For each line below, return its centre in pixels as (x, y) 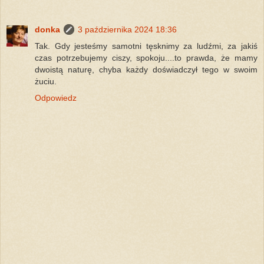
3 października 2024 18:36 (127, 30)
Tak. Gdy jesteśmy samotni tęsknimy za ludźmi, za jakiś (146, 46)
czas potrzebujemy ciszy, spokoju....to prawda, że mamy (146, 58)
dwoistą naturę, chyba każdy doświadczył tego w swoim (146, 70)
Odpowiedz (56, 98)
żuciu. (46, 82)
